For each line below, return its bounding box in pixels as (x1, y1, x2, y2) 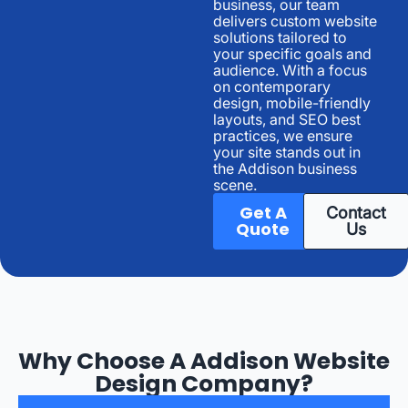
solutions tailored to (213, 27, 347, 46)
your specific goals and (213, 44, 372, 63)
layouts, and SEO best (213, 109, 361, 128)
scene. (213, 175, 257, 194)
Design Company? (95, 367, 313, 400)
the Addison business (213, 158, 357, 178)
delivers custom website (213, 11, 377, 30)
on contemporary (213, 76, 331, 96)
